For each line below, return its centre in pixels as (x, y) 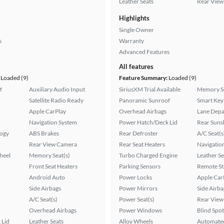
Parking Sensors (140, 166)
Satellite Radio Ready (56, 100)
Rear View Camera (53, 144)
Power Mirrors (138, 188)
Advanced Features (144, 52)
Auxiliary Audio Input (57, 89)
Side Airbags (45, 188)
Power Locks (135, 177)
